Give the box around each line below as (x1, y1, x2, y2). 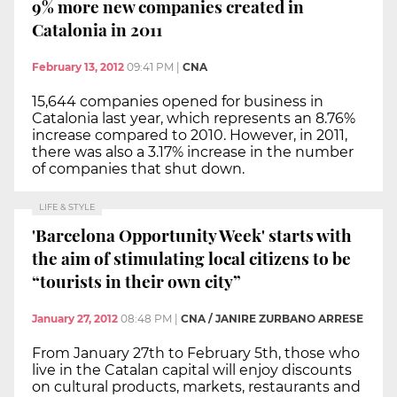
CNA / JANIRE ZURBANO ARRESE (181, 311, 363, 325)
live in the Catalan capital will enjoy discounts (32, 361, 352, 378)
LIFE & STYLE (39, 201, 95, 212)
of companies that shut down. (32, 160, 245, 177)
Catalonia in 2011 (32, 18, 162, 42)
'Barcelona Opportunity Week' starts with (32, 223, 352, 247)
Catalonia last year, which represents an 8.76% (32, 109, 355, 127)
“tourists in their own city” (32, 269, 241, 293)
